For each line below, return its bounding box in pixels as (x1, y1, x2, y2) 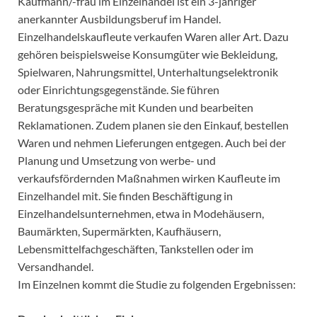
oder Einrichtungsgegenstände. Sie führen (18, 83, 219, 97)
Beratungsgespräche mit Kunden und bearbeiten (18, 100, 253, 115)
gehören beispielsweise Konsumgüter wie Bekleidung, (18, 47, 277, 62)
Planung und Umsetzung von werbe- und (18, 154, 216, 168)
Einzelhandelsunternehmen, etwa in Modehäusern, (18, 207, 264, 221)
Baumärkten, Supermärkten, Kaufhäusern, (18, 224, 221, 238)
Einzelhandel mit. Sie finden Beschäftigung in (18, 189, 233, 203)
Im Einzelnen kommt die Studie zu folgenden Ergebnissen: (18, 277, 296, 292)
